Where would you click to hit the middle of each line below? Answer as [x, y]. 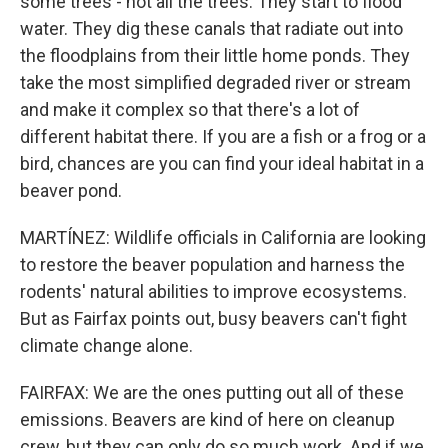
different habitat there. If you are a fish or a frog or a [223, 136]
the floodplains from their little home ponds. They [215, 55]
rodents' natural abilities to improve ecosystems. [213, 291]
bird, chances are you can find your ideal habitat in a [222, 163]
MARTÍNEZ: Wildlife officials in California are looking [223, 237]
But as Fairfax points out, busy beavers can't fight [213, 318]
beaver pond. [71, 190]
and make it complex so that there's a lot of [190, 109]
